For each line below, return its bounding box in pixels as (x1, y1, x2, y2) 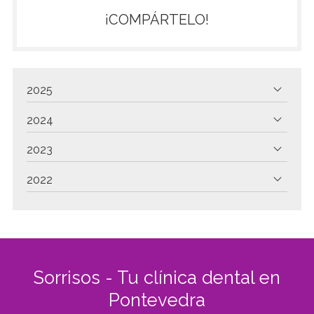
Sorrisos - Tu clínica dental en (34, 266, 280, 288)
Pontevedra (109, 289, 205, 310)
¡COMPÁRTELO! (105, 11, 209, 29)
